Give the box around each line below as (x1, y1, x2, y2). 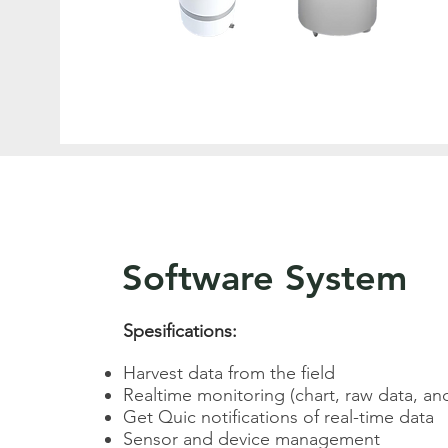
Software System (122, 256, 407, 299)
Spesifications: (123, 320, 242, 342)
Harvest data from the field (123, 362, 335, 384)
